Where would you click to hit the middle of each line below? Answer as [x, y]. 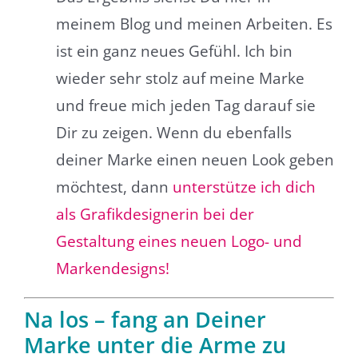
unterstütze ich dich [244, 187]
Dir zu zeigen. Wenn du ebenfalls [173, 133]
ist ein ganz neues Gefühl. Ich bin [174, 52]
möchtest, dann [114, 187]
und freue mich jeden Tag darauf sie [185, 106]
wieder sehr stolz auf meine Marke [180, 79]
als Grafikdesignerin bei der [155, 215]
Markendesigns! [112, 269]
